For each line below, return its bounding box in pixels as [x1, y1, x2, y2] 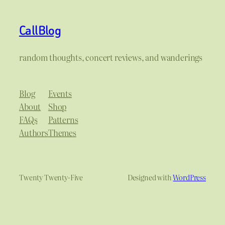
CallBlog [19, 22, 61, 40]
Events [48, 87, 72, 100]
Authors [19, 127, 48, 139]
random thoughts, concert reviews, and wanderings [19, 51, 203, 63]
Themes [48, 127, 76, 139]
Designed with [127, 172, 173, 183]
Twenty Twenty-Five [19, 172, 83, 183]
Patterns [48, 114, 78, 126]
